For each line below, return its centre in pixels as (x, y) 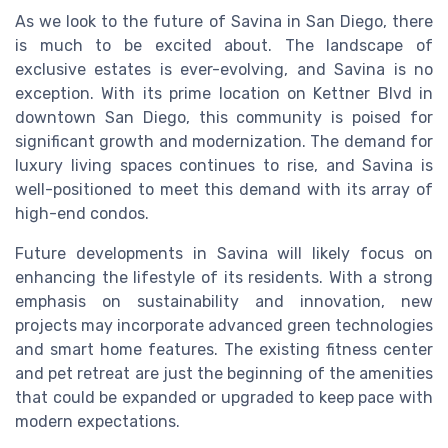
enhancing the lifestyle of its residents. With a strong (224, 277)
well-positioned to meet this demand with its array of (224, 189)
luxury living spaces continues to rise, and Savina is (224, 165)
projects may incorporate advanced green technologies (224, 325)
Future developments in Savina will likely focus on (224, 253)
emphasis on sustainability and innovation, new (224, 301)
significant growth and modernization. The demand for (224, 141)
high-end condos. (82, 213)
